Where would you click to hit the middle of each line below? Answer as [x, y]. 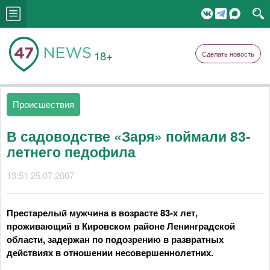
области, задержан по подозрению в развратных [115, 239]
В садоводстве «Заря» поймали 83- [129, 136]
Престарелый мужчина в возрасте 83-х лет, [102, 213]
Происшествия [43, 104]
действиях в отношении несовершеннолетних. [110, 253]
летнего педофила [71, 152]
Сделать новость [228, 54]
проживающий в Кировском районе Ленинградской [121, 226]
